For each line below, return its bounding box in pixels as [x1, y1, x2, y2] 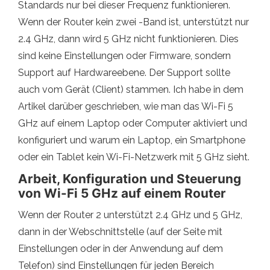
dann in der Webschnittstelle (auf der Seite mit [18, 225, 222, 237]
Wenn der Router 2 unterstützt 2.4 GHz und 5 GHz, [18, 209, 242, 221]
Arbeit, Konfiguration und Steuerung [18, 171, 241, 186]
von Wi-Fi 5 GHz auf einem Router [18, 185, 226, 201]
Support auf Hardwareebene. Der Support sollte [18, 66, 230, 78]
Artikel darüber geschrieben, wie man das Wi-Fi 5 [18, 100, 233, 112]
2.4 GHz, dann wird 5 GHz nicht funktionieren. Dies [18, 33, 239, 45]
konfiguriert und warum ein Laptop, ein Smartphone [18, 134, 245, 146]
